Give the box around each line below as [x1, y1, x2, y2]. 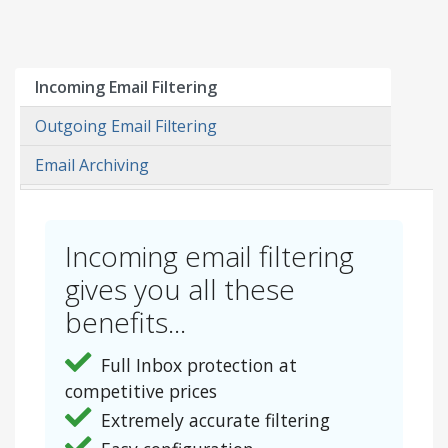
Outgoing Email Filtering [35, 115, 217, 137]
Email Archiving [35, 154, 149, 176]
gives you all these [65, 270, 295, 308]
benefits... [65, 303, 186, 341]
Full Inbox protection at [96, 353, 297, 377]
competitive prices [65, 379, 217, 403]
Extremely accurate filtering [96, 408, 330, 432]
